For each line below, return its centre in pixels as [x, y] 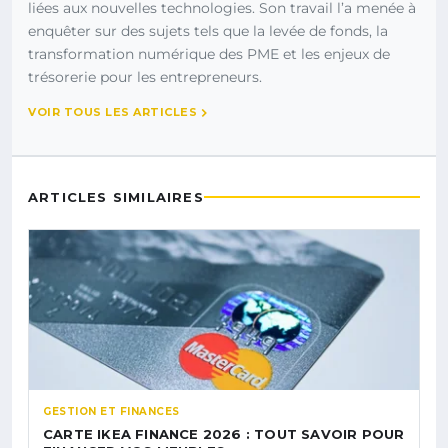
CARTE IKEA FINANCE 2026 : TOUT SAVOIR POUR [224, 434]
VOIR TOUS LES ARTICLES [112, 112]
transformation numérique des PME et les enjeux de [209, 54]
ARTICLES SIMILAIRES [116, 197]
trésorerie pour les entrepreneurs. [145, 77]
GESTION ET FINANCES [111, 412]
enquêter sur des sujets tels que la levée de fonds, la [208, 31]
